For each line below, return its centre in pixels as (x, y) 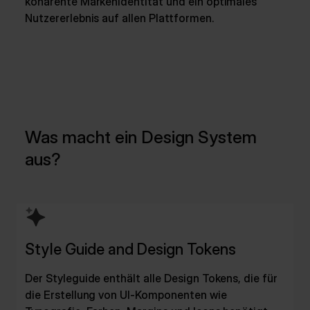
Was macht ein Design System (141, 137)
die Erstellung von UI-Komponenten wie (126, 295)
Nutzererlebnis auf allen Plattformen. (119, 18)
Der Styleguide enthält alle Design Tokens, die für (151, 278)
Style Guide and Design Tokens (130, 249)
